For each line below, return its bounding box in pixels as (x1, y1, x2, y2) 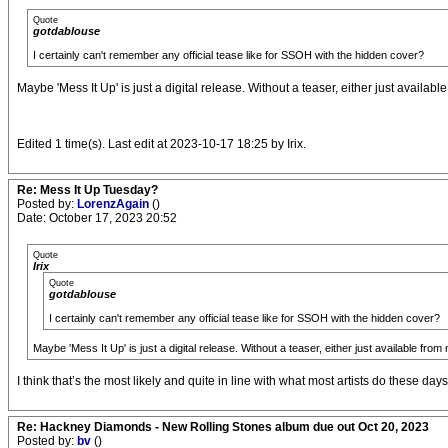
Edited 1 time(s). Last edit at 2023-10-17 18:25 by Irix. (17, 137, 306, 152)
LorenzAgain (77, 197, 152, 212)
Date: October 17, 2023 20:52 (17, 211, 177, 226)
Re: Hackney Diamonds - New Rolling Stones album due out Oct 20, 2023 (17, 420, 429, 435)
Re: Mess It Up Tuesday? (17, 183, 158, 198)
